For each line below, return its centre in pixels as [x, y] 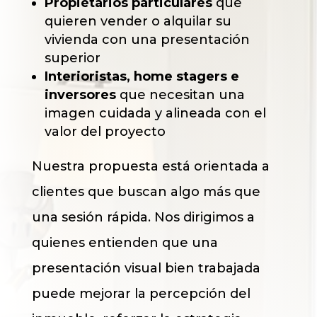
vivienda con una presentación [147, 39]
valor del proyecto [105, 131]
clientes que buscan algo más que [146, 191]
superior [72, 58]
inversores [80, 94]
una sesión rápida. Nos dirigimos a [143, 217]
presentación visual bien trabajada [146, 268]
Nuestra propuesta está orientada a [150, 166]
